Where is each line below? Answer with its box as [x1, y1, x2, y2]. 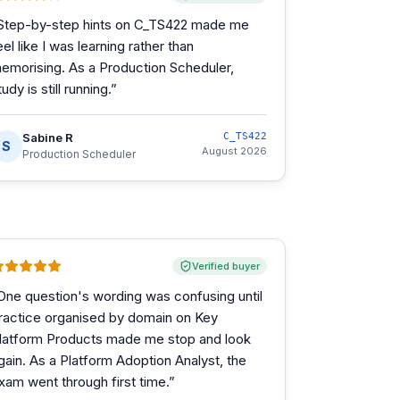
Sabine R [22, 130, 73, 145]
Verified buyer [192, 260, 260, 272]
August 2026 [202, 145, 267, 157]
